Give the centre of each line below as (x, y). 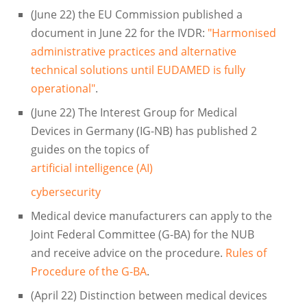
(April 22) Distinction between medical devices (149, 296)
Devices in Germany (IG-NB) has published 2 (144, 131)
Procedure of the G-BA (88, 272)
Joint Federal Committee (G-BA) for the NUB (142, 235)
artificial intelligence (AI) (91, 168)
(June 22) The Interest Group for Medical (134, 113)
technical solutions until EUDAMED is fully (138, 70)
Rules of (246, 253)
